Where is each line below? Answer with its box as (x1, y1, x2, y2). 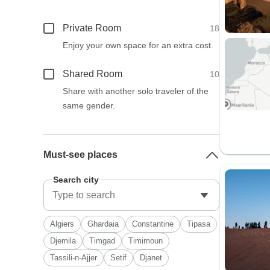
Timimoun (128, 236, 163, 245)
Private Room (63, 23, 122, 33)
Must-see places (43, 149, 118, 160)
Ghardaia (87, 219, 119, 228)
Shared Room (63, 69, 123, 79)
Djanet (140, 253, 163, 262)
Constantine (132, 219, 174, 228)
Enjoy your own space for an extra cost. (63, 40, 214, 50)
